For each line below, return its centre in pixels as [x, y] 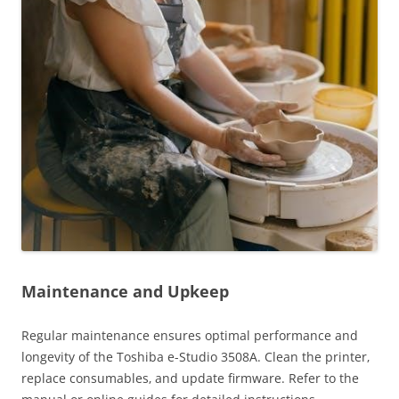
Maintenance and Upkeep [125, 291]
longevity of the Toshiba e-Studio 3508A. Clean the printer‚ [195, 356]
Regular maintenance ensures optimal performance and [190, 335]
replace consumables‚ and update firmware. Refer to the [190, 378]
